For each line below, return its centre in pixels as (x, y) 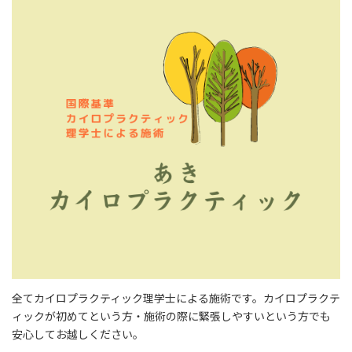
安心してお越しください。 (78, 334)
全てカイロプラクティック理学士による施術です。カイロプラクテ (176, 298)
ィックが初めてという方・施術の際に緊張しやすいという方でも (171, 316)
